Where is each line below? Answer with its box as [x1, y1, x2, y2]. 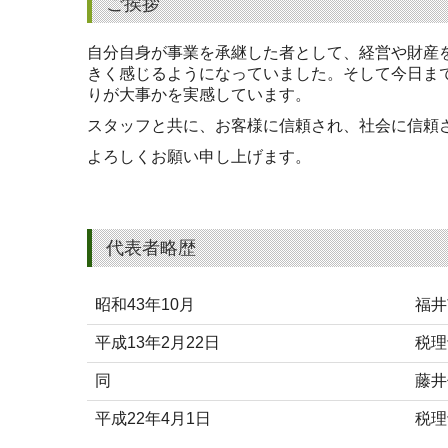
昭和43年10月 [95, 296, 195, 314]
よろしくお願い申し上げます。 [87, 148, 311, 166]
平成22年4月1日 [95, 410, 211, 428]
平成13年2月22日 [95, 334, 220, 352]
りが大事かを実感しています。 [87, 86, 311, 104]
